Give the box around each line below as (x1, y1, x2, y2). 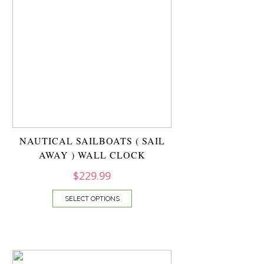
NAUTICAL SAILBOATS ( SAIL (19, 134, 165, 147)
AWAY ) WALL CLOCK (38, 148, 146, 161)
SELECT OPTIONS (64, 194, 120, 203)
